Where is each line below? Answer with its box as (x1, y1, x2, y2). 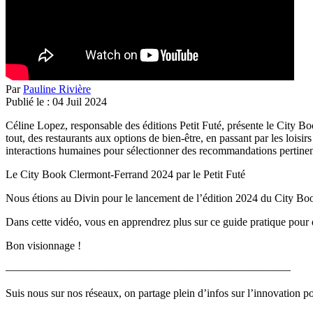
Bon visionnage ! (6, 239, 81, 252)
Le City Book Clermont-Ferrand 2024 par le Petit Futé (6, 168, 245, 180)
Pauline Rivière (23, 82, 91, 95)
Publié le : (6, 95, 50, 108)
